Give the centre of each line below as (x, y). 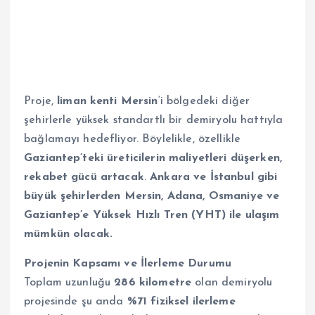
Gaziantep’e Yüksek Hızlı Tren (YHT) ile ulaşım (152, 216)
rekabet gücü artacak (84, 178)
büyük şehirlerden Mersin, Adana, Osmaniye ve (152, 197)
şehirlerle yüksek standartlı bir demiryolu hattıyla (154, 121)
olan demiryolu (232, 282)
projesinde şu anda (76, 301)
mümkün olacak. (69, 234)
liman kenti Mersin (108, 102)
